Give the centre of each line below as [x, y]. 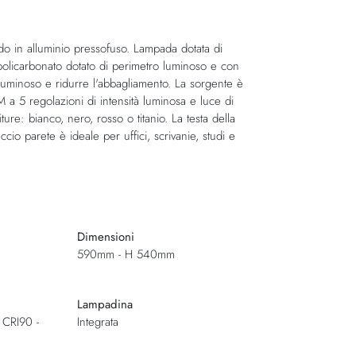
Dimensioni [105, 236]
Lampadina [104, 304]
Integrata [97, 321]
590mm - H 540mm [126, 254]
